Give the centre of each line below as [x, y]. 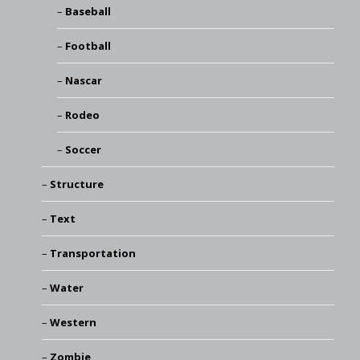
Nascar [84, 80]
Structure [76, 184]
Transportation [92, 253]
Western [73, 322]
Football [88, 45]
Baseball [88, 11]
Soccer [83, 149]
